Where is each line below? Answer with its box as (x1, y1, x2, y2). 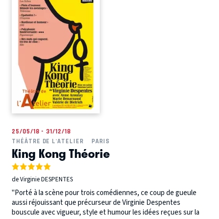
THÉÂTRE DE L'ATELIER (12, 137, 84, 145)
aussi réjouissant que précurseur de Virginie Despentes (12, 197, 180, 208)
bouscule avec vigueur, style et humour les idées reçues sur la (12, 207, 199, 218)
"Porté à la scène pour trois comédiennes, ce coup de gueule (12, 188, 197, 198)
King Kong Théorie (12, 144, 110, 163)
